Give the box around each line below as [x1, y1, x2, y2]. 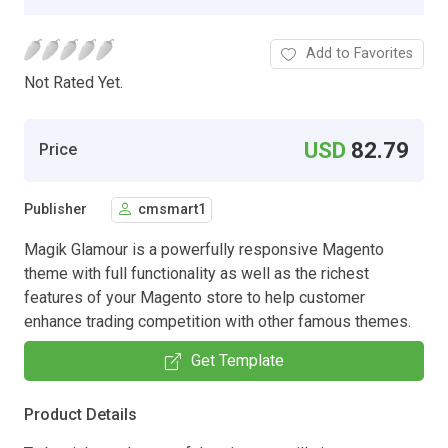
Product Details [24, 404, 137, 424]
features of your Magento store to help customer [24, 287, 365, 307]
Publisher [24, 201, 87, 219]
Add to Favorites [306, 44, 413, 62]
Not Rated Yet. [24, 72, 123, 92]
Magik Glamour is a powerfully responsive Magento [24, 239, 384, 259]
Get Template [190, 350, 284, 370]
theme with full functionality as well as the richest [24, 263, 369, 283]
